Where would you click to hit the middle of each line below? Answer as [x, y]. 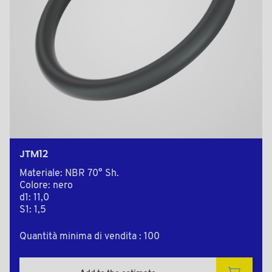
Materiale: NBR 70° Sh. [69, 174]
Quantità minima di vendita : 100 [90, 237]
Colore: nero [46, 186]
